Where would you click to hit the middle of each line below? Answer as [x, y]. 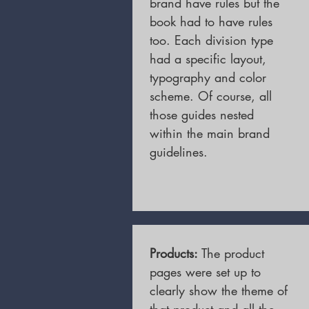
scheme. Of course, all [211, 96]
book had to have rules [211, 21]
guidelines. [179, 152]
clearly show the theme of [219, 290]
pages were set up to [205, 272]
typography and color [208, 77]
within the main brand [210, 133]
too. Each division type [211, 40]
